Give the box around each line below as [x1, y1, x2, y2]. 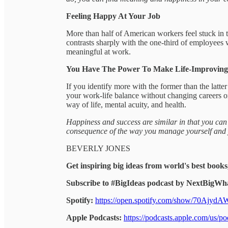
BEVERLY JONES [66, 144, 130, 153]
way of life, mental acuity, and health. [66, 100, 186, 109]
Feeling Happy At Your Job [66, 11, 160, 20]
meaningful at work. [66, 47, 131, 56]
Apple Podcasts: [66, 213, 122, 222]
